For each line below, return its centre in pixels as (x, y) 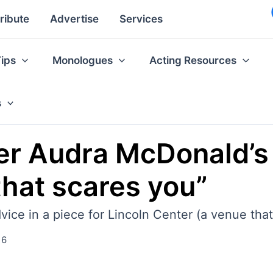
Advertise (74, 19)
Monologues (83, 60)
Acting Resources (193, 60)
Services (141, 19)
